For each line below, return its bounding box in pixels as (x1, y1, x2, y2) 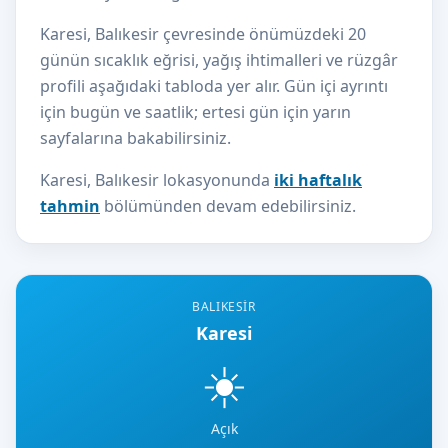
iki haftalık (274, 169, 362, 191)
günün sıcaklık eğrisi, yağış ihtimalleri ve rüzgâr (40, 49, 398, 71)
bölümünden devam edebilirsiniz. (100, 195, 356, 217)
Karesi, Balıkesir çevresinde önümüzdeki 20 (40, 23, 366, 45)
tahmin (40, 195, 100, 217)
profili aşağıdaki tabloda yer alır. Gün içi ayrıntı (40, 75, 388, 97)
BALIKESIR (192, 298, 256, 315)
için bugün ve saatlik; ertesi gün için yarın (40, 101, 351, 123)
